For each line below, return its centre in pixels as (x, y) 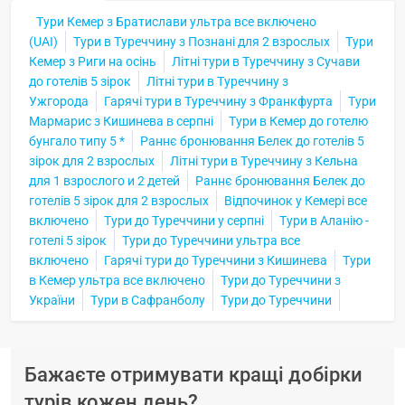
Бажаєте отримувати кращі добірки (193, 374)
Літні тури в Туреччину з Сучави (266, 61)
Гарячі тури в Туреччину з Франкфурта (218, 101)
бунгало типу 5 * (77, 141)
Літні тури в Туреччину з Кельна (264, 160)
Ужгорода (59, 101)
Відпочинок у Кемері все (296, 200)
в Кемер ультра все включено (117, 280)
